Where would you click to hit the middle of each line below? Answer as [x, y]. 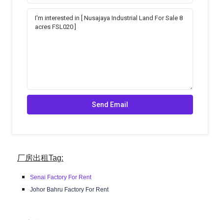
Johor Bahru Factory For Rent [69, 190]
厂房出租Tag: [41, 158]
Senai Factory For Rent [61, 178]
